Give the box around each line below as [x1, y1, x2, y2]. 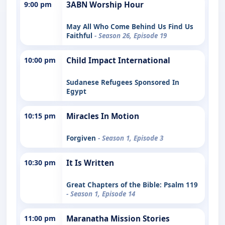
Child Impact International [66, 55, 170, 66]
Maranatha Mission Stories [66, 213, 170, 224]
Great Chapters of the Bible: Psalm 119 [66, 180, 198, 189]
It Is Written [66, 157, 114, 168]
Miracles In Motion [66, 110, 139, 122]
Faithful [66, 31, 94, 40]
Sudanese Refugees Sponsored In [66, 77, 179, 87]
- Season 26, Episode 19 [94, 31, 167, 40]
